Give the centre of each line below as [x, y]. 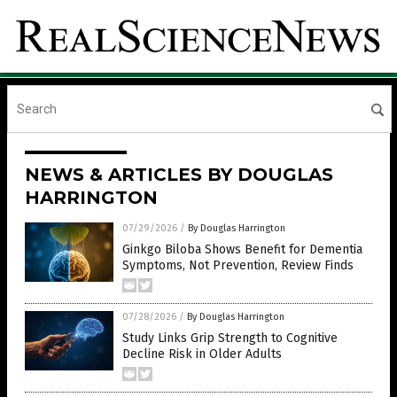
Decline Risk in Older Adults [202, 354]
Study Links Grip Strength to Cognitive [230, 339]
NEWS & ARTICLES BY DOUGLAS [179, 175]
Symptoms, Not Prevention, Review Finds [238, 266]
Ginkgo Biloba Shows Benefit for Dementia [242, 250]
